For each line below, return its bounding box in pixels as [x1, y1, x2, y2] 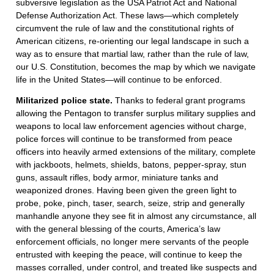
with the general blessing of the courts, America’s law [16, 224, 220, 234]
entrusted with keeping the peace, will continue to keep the [16, 250, 242, 260]
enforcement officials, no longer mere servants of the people [16, 237, 249, 247]
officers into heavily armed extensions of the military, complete [16, 147, 256, 157]
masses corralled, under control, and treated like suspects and [16, 262, 257, 273]
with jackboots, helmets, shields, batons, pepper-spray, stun [16, 160, 246, 170]
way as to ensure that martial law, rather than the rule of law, [16, 49, 249, 59]
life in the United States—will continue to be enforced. [16, 75, 222, 85]
